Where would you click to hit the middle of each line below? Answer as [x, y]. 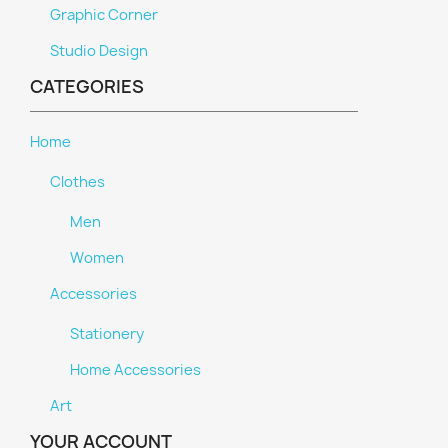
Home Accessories [135, 370]
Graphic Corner [104, 15]
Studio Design [99, 51]
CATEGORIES [87, 86]
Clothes [77, 182]
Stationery [107, 334]
